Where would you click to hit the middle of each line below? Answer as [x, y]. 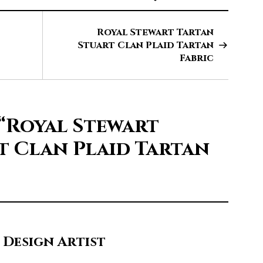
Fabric [197, 58]
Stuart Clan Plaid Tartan [146, 45]
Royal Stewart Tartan [155, 33]
